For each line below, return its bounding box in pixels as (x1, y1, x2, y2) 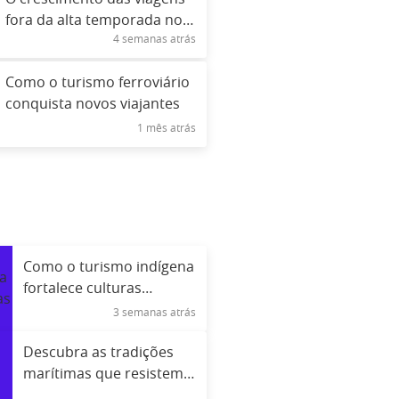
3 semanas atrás (113, 306, 196, 318)
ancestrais (23, 302, 94, 317)
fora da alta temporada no (5, 13, 183, 28)
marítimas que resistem (23, 366, 184, 381)
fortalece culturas (23, 281, 142, 296)
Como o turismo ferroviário (5, 76, 191, 91)
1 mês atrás (137, 123, 196, 134)
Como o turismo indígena (23, 259, 195, 274)
